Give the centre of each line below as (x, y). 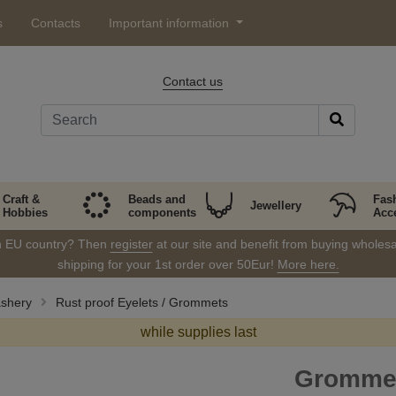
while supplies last (198, 332)
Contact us (193, 81)
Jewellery (276, 206)
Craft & (21, 199)
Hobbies (25, 212)
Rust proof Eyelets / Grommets (141, 302)
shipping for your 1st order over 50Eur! (167, 264)
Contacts (56, 23)
